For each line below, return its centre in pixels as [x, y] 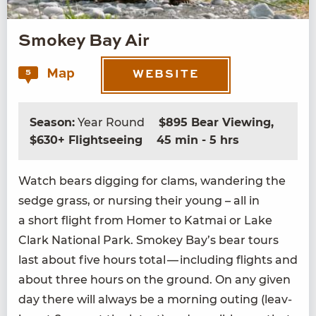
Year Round [111, 122]
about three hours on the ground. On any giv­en [154, 279]
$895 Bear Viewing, [216, 122]
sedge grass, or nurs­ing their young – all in [139, 200]
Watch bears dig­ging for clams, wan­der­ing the [152, 181]
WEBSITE [166, 75]
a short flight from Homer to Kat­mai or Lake [145, 220]
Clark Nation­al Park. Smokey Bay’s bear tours [148, 240]
